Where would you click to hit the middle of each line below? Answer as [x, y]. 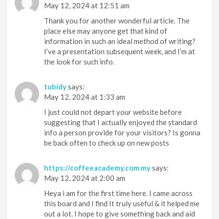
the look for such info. [79, 61]
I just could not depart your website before [113, 112]
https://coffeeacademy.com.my [97, 167]
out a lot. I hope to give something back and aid [120, 213]
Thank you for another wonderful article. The [117, 20]
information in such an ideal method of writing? [120, 41]
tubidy [55, 86]
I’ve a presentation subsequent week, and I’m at [120, 51]
